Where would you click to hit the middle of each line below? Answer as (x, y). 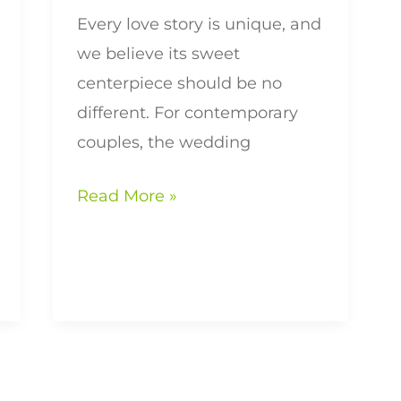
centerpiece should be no (180, 84)
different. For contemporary (188, 113)
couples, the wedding (164, 143)
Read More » (128, 196)
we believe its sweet (159, 54)
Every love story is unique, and (200, 25)
